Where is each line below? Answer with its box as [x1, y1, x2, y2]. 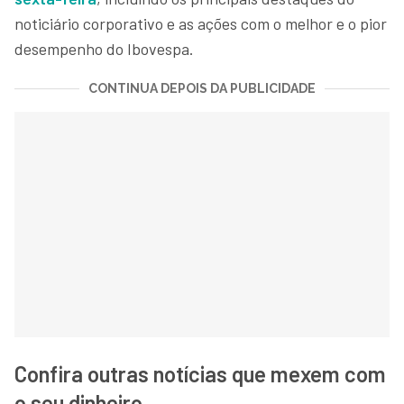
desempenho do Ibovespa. [14, 39, 194, 59]
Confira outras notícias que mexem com [14, 361, 386, 387]
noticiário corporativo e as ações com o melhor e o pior [14, 14, 387, 33]
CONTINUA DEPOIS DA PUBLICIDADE [88, 81, 316, 96]
